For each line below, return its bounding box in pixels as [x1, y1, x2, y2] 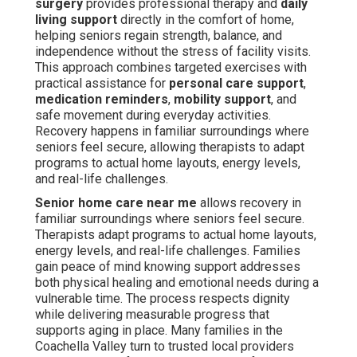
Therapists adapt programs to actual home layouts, [35, 227, 316, 243]
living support [35, 12, 117, 28]
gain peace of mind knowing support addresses [35, 259, 300, 275]
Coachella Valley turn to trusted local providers [35, 339, 294, 355]
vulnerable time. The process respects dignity [35, 291, 290, 307]
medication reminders [35, 92, 168, 108]
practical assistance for [35, 76, 169, 92]
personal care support [169, 76, 304, 92]
